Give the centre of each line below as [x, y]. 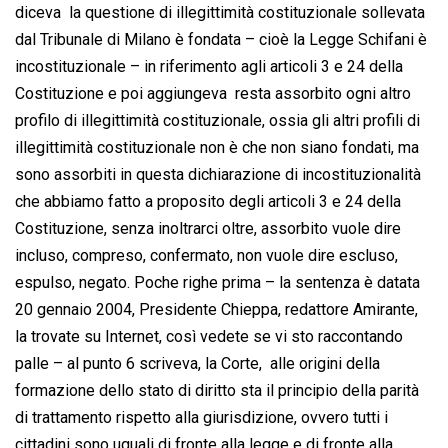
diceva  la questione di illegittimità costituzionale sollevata [220, 13]
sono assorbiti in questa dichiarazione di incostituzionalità [218, 175]
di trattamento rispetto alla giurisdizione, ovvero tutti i [201, 418]
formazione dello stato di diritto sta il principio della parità [217, 391]
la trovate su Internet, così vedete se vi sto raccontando [209, 337]
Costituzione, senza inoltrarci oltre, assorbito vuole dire [208, 229]
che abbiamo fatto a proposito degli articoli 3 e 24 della [208, 202]
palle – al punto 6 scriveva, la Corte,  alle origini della [197, 364]
